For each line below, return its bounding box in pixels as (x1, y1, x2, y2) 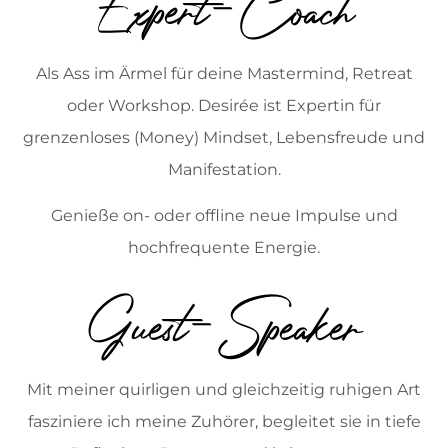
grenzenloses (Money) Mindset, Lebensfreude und (23, 127, 425, 147)
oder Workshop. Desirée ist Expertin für (67, 95, 381, 115)
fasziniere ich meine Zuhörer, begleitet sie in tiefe (27, 412, 421, 432)
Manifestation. (167, 159, 281, 179)
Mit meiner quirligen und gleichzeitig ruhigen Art (27, 380, 421, 400)
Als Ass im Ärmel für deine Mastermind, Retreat (35, 63, 413, 83)
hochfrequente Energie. (128, 238, 320, 258)
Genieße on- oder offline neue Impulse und (50, 206, 398, 226)
